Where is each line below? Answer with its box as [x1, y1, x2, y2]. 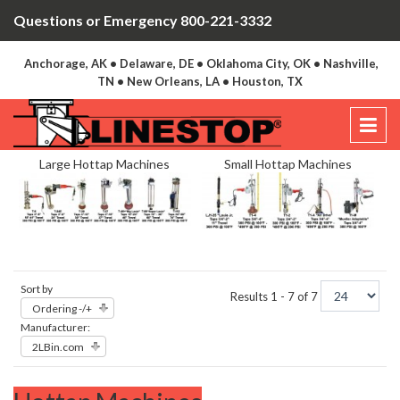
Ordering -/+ [32, 302, 92, 316]
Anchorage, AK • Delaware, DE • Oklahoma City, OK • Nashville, [24, 56, 379, 71]
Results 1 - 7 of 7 [230, 289, 321, 304]
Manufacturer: [21, 321, 90, 335]
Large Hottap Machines [39, 156, 171, 172]
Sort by [21, 282, 53, 296]
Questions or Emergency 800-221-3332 [13, 12, 271, 29]
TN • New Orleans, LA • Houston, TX [97, 74, 303, 88]
